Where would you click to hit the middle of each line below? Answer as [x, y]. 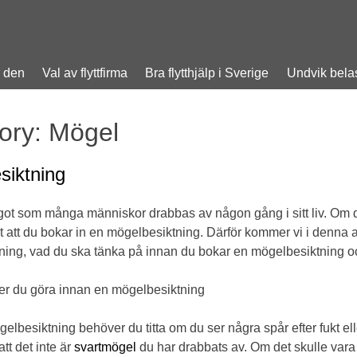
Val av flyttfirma [84, 73]
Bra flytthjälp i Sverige [207, 73]
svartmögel [105, 347]
